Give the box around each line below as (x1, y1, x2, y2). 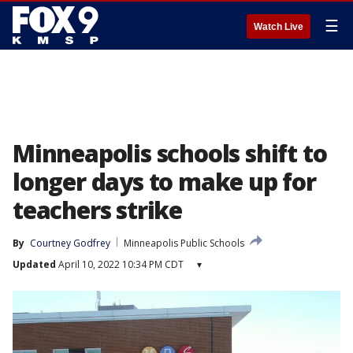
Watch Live (254, 21, 303, 32)
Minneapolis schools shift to (13, 137, 327, 169)
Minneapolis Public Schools (124, 236, 244, 250)
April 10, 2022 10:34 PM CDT (56, 258, 184, 271)
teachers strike (13, 194, 183, 226)
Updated (13, 258, 56, 271)
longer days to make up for (13, 165, 316, 198)
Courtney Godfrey (30, 236, 110, 250)
